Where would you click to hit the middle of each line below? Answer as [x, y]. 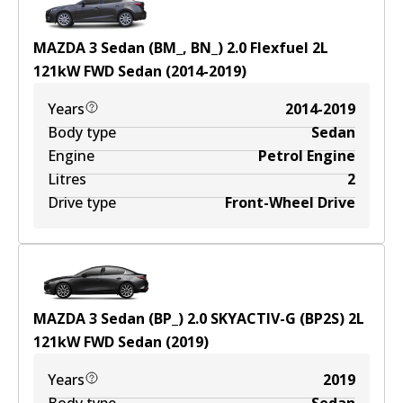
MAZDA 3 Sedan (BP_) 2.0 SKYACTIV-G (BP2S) [189, 318]
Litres [67, 179]
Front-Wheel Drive [290, 202]
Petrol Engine [307, 156]
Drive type [82, 202]
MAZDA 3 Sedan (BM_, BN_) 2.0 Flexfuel [171, 48]
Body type [82, 132]
